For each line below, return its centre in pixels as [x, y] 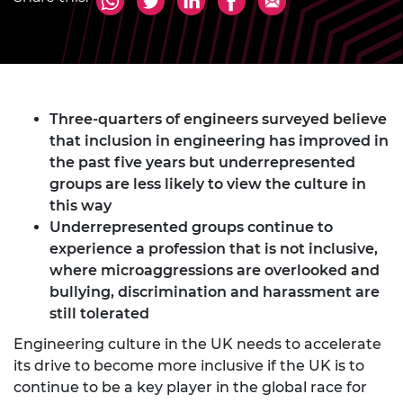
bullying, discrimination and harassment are [215, 292]
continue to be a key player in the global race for [190, 388]
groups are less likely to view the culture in [208, 184]
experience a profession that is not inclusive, [214, 249]
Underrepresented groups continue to [191, 228]
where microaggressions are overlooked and [215, 271]
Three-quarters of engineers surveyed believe [218, 120]
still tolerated [99, 314]
